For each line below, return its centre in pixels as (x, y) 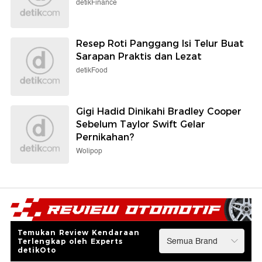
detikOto (37, 250)
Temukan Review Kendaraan (79, 232)
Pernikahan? (105, 137)
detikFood (92, 71)
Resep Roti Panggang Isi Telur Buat (160, 44)
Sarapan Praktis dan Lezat (139, 57)
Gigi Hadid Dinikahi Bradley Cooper (159, 112)
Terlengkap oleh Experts (70, 241)
